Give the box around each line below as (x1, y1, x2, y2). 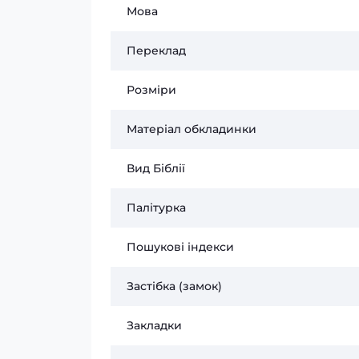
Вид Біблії (127, 161, 185, 175)
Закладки (127, 318, 182, 333)
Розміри (127, 83, 176, 97)
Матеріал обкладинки (127, 122, 256, 136)
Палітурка (127, 200, 186, 215)
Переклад (127, 43, 186, 58)
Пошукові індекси (127, 240, 234, 254)
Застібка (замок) (127, 279, 222, 293)
